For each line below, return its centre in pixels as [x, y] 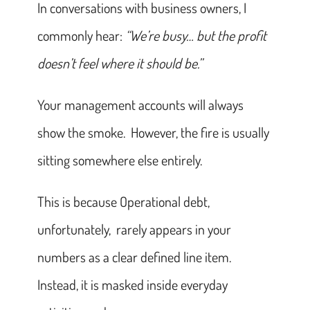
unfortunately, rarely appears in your [134, 229]
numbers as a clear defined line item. [135, 256]
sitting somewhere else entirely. [119, 159]
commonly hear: [81, 35]
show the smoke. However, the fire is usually [153, 132]
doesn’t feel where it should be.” [119, 63]
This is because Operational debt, [123, 201]
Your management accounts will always [140, 104]
